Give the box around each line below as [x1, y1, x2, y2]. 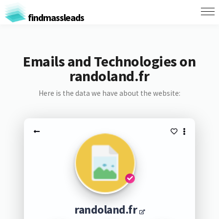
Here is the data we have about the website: [38, 88, 180, 98]
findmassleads [26, 11, 84, 23]
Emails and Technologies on [23, 52, 196, 70]
